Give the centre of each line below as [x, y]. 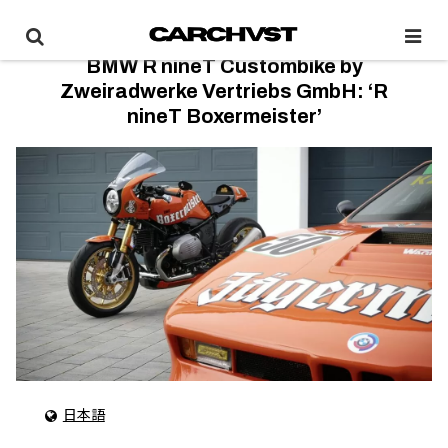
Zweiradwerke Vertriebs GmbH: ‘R [224, 91]
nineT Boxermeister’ [224, 116]
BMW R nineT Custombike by [224, 66]
